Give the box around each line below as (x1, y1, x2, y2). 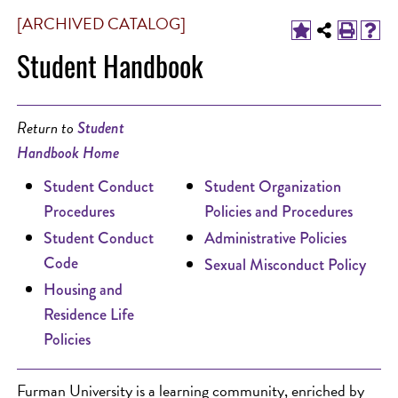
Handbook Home (17, 141, 119, 164)
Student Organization (204, 175, 341, 198)
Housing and (44, 278, 123, 301)
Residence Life (44, 303, 134, 326)
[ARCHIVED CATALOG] (17, 12, 186, 36)
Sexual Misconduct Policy (204, 253, 366, 276)
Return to (17, 115, 77, 139)
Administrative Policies (204, 227, 346, 250)
